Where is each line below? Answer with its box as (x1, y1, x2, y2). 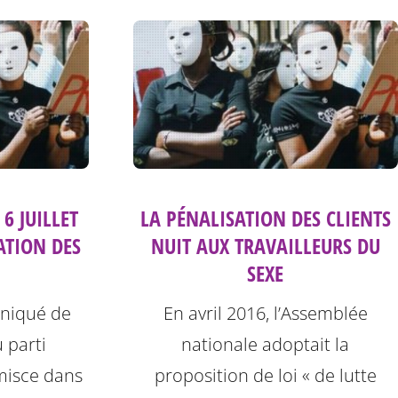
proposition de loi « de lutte (154, 363, 377, 388)
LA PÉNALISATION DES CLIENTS (139, 203, 391, 234)
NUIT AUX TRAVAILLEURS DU (150, 231, 380, 261)
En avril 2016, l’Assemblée (163, 301, 368, 326)
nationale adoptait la (181, 332, 350, 357)
